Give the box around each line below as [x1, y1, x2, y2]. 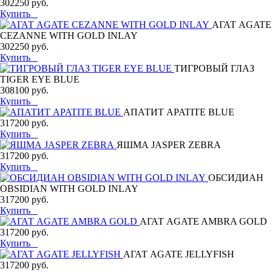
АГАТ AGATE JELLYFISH [123, 248, 234, 259]
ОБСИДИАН [208, 172, 263, 183]
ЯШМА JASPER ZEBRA [117, 139, 221, 150]
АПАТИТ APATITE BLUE [123, 106, 234, 117]
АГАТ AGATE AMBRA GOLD [140, 216, 267, 226]
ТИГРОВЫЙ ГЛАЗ [174, 63, 254, 73]
